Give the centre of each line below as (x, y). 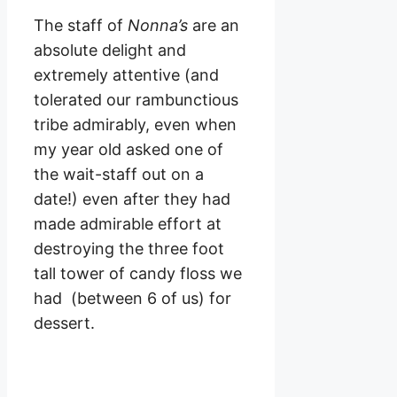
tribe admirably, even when (135, 125)
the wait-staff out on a (119, 175)
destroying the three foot (129, 249)
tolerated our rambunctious (136, 100)
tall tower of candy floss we (138, 274)
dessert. (64, 323)
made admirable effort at (128, 224)
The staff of (81, 26)
